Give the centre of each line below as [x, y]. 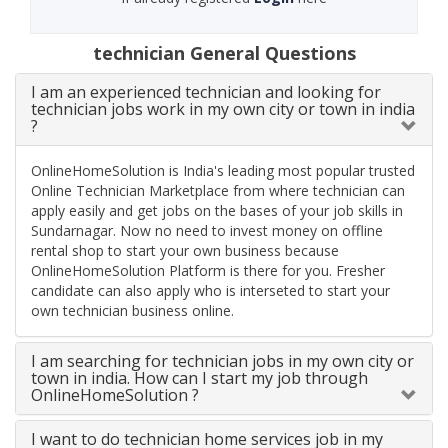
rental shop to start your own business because [185, 251]
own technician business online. [132, 311]
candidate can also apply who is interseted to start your [210, 291]
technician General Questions [224, 53]
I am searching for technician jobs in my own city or [222, 361]
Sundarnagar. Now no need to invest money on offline [207, 231]
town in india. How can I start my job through [199, 378]
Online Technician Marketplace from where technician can [218, 191]
